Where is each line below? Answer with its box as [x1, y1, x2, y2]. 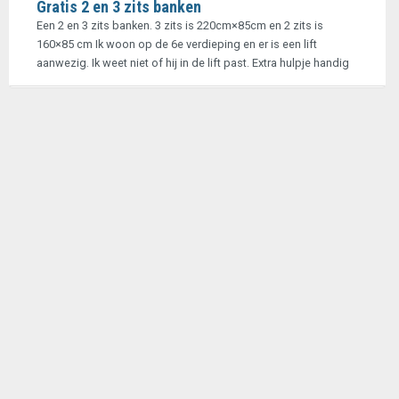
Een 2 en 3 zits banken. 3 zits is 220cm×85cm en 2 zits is [37, 19, 323, 32]
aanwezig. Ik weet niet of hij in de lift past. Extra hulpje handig [37, 56, 349, 69]
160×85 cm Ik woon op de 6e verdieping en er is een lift [37, 37, 317, 51]
